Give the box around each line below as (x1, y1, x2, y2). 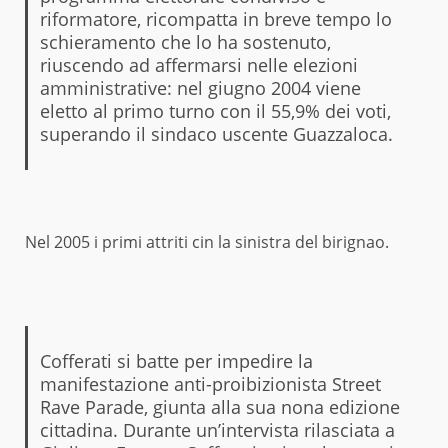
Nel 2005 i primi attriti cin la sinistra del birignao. (25, 230, 389, 253)
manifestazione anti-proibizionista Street (39, 371, 381, 396)
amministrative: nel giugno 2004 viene (39, 75, 361, 100)
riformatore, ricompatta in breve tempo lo (39, 6, 392, 31)
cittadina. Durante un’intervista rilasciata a (39, 417, 395, 442)
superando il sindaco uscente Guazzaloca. (39, 121, 393, 146)
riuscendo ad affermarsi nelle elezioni (39, 52, 358, 77)
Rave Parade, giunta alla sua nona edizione (39, 394, 400, 419)
